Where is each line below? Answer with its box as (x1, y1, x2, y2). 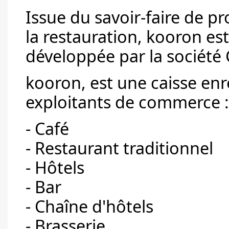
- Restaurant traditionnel (26, 136, 213, 159)
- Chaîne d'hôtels (26, 195, 153, 218)
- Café (26, 117, 69, 140)
